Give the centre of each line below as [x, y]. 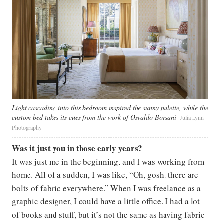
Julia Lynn [192, 117]
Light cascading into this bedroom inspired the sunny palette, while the [110, 107]
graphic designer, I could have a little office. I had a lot [106, 201]
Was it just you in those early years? [77, 148]
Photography [27, 127]
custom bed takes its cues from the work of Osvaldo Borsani [94, 117]
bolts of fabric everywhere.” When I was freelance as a [106, 188]
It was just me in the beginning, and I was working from [108, 161]
